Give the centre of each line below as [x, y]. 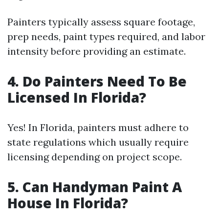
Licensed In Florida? [77, 97]
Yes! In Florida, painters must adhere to [98, 127]
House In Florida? [68, 203]
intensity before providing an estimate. [97, 51]
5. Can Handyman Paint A [95, 187]
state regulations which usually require [98, 142]
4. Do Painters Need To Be [97, 81]
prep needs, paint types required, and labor [106, 36]
